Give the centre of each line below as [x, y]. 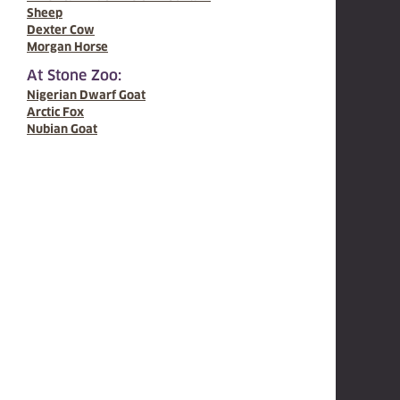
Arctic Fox [55, 112]
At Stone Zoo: [74, 75]
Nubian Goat [62, 129]
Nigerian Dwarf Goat [86, 95]
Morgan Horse [67, 47]
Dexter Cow [61, 30]
